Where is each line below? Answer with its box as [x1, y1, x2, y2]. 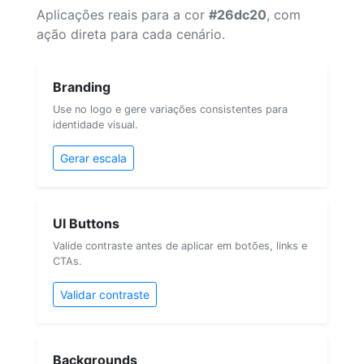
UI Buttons [53, 214, 119, 232]
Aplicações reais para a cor [37, 6, 209, 23]
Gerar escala [60, 150, 127, 165]
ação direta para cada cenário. [37, 25, 225, 42]
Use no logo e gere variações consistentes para [53, 102, 288, 115]
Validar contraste [60, 287, 149, 301]
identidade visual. [53, 118, 138, 131]
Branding [53, 78, 110, 95]
